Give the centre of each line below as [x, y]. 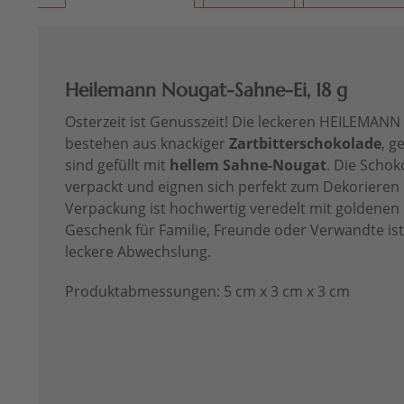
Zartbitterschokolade [305, 144]
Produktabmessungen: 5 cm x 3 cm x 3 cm [207, 292]
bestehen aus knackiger [147, 144]
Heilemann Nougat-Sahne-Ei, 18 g [206, 91]
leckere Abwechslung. [138, 252]
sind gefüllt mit [117, 165]
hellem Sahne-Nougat [248, 165]
